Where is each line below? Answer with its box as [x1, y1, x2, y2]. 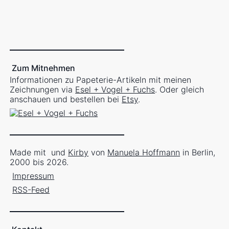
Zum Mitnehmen [10, 62, 76, 73]
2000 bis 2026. [10, 156, 69, 167]
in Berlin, [180, 147, 216, 157]
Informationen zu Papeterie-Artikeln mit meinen [10, 74, 192, 85]
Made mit [10, 147, 49, 157]
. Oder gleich [155, 84, 204, 95]
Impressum [12, 170, 55, 181]
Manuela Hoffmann [107, 147, 180, 157]
